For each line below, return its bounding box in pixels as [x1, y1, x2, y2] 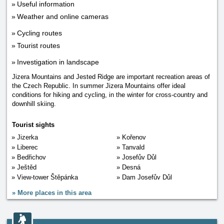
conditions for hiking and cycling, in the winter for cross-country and [12, 91, 207, 98]
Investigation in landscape [17, 58, 99, 66]
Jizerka [17, 133, 38, 141]
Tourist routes [17, 41, 60, 49]
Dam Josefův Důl [122, 173, 172, 181]
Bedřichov [17, 153, 46, 161]
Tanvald [122, 143, 144, 151]
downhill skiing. [12, 100, 56, 107]
